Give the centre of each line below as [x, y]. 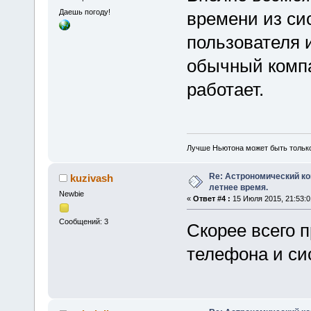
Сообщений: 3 [83, 222]
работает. [225, 89]
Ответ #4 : [211, 198]
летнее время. [238, 187]
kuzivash [92, 178]
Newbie [71, 193]
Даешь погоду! [84, 12]
